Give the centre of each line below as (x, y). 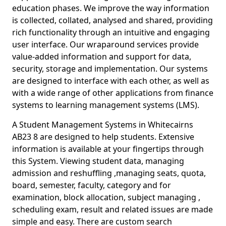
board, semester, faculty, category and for (92, 185)
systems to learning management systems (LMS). (108, 105)
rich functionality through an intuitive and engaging (111, 32)
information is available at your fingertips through (108, 149)
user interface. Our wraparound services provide (105, 44)
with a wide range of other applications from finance (113, 93)
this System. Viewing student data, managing (98, 161)
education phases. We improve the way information (111, 8)
